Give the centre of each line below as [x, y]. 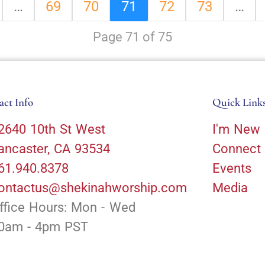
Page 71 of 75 [132, 37]
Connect [236, 148]
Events [232, 168]
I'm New [236, 129]
